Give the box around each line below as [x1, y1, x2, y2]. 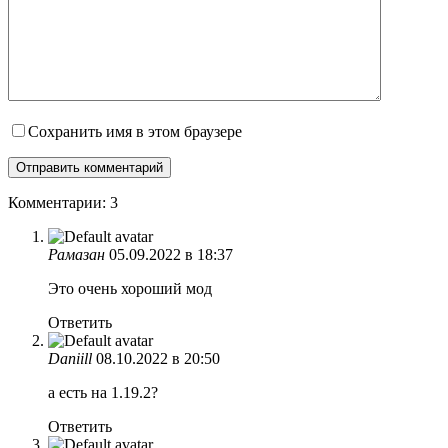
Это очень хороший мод [48, 280, 212, 298]
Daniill [48, 350, 92, 368]
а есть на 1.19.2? [48, 384, 158, 402]
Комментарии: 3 [8, 194, 118, 212]
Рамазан [48, 246, 105, 264]
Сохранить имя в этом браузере [28, 123, 242, 141]
